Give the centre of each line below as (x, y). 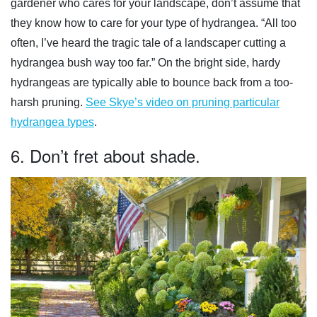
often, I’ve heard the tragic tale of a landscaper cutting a (148, 42)
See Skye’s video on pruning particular (183, 102)
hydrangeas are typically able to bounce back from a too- (152, 82)
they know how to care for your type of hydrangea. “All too (154, 23)
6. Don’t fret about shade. (105, 155)
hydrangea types (52, 122)
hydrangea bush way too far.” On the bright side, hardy (145, 62)
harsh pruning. (48, 102)
